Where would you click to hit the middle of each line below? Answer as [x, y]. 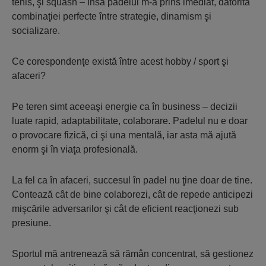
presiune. [31, 223]
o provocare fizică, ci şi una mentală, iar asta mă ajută [124, 135]
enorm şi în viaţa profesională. [75, 150]
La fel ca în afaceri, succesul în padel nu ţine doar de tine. [132, 180]
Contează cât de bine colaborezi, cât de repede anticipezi [132, 195]
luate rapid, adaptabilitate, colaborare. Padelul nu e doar [130, 121]
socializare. [36, 31]
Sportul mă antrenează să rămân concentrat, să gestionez [133, 254]
